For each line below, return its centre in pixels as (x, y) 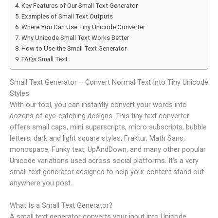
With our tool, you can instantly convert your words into (98, 104)
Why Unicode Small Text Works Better (75, 38)
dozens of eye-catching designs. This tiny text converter (100, 116)
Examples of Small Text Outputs (67, 17)
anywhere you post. (41, 183)
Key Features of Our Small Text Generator (79, 6)
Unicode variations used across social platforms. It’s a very (104, 160)
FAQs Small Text (44, 59)
